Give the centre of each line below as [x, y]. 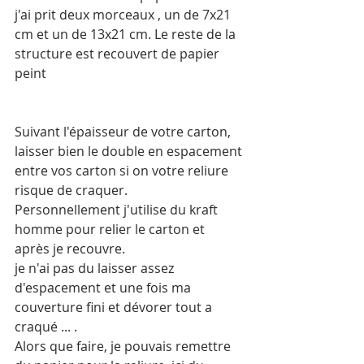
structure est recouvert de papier [119, 54]
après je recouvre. [71, 249]
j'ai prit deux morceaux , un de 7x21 [124, 15]
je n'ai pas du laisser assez [96, 268]
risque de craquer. [73, 190]
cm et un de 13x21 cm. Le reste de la [127, 34]
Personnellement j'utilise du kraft [118, 210]
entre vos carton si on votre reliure [123, 171]
